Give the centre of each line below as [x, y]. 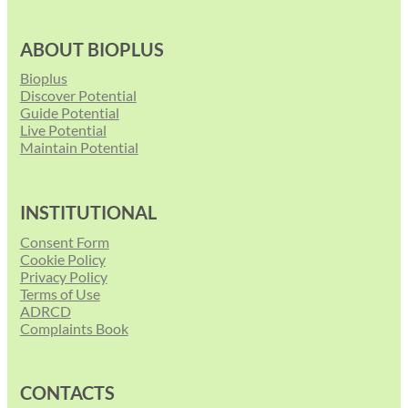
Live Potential [63, 130]
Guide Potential [69, 113]
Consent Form [64, 241]
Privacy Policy [63, 276]
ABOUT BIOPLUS [92, 49]
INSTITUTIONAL [88, 212]
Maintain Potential [79, 148]
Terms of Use [60, 293]
